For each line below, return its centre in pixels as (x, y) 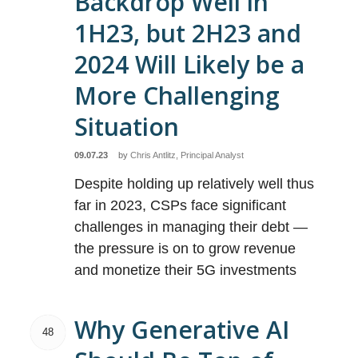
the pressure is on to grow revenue (185, 249)
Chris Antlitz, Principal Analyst (187, 155)
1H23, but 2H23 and (188, 33)
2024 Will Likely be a (190, 64)
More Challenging (177, 95)
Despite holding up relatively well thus (195, 184)
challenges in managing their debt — (191, 227)
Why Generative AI (182, 330)
